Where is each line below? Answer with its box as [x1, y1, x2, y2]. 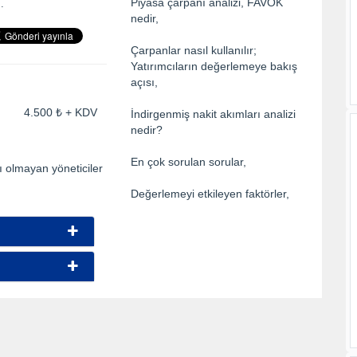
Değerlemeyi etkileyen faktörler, [131, 187, 289, 201]
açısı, [131, 76, 158, 89]
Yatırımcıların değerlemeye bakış [131, 60, 297, 73]
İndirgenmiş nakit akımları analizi [131, 108, 296, 121]
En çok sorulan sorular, [131, 155, 246, 169]
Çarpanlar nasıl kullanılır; [131, 44, 257, 57]
